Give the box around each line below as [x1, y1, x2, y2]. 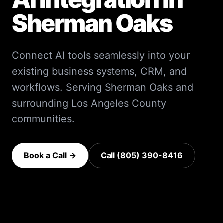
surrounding [12, 97, 71, 110]
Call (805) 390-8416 [101, 150, 183, 161]
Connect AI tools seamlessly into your [12, 49, 190, 62]
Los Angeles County [71, 97, 166, 110]
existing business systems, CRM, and [12, 65, 187, 78]
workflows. [12, 81, 63, 94]
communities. [12, 113, 75, 125]
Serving [63, 81, 105, 94]
